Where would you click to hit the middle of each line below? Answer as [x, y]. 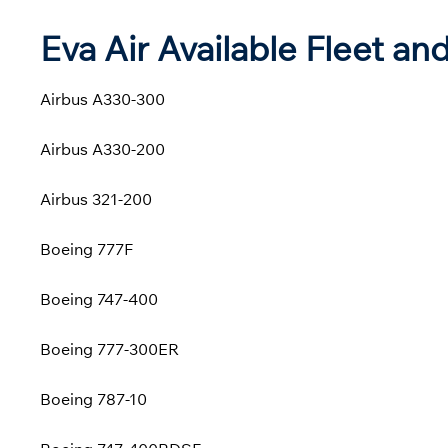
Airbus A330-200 [102, 149]
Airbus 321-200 [96, 199]
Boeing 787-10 [93, 399]
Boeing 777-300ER [109, 349]
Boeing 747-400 [99, 299]
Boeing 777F [86, 249]
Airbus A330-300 [102, 99]
